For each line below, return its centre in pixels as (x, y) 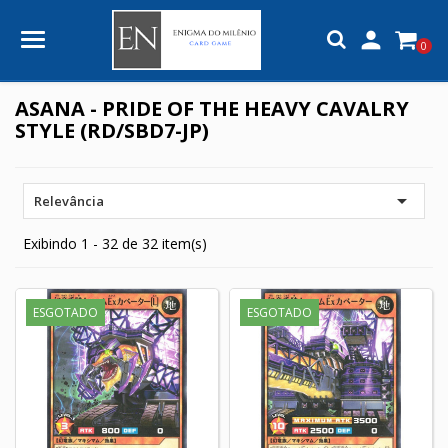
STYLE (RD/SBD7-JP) (112, 130)
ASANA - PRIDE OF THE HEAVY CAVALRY (212, 108)
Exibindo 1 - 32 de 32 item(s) (115, 243)
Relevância (69, 200)
